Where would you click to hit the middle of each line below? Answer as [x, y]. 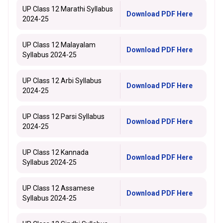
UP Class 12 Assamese [58, 188]
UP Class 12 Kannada [56, 152]
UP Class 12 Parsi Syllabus [63, 116]
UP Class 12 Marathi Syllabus [68, 9]
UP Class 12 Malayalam [59, 45]
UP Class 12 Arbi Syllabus [62, 81]
